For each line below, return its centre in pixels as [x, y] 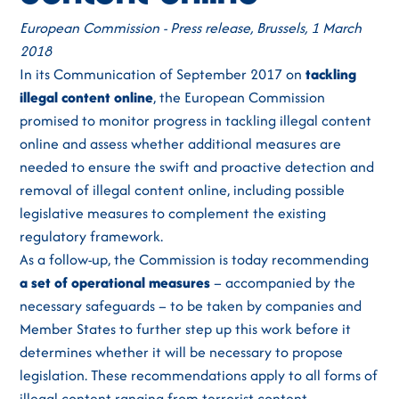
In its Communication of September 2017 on [163, 74]
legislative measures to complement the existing [173, 213]
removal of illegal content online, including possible [183, 190]
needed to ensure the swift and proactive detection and [197, 167]
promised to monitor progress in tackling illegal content [196, 120]
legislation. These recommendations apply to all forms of [199, 375]
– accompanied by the [283, 282]
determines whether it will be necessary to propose [182, 352]
